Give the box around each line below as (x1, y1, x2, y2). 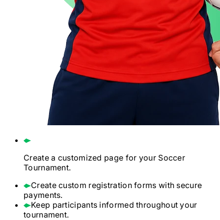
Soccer (156, 152, 186, 163)
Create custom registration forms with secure (31, 180, 202, 190)
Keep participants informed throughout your (31, 199, 197, 210)
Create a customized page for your (24, 152, 156, 163)
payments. (24, 190, 63, 200)
